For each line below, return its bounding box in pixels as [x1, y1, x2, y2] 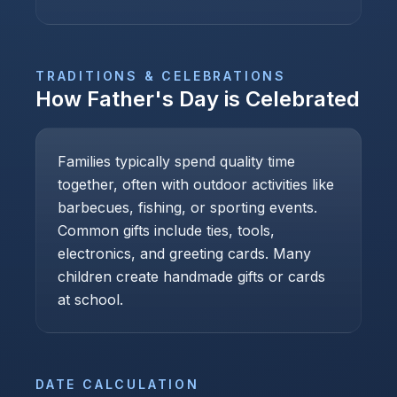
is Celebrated [219, 86, 360, 112]
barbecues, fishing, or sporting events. [58, 198, 317, 216]
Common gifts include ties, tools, [58, 222, 275, 239]
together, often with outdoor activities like [58, 175, 334, 193]
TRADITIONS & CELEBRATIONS [35, 68, 286, 83]
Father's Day [87, 86, 219, 112]
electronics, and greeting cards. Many [58, 245, 311, 262]
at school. [58, 291, 123, 308]
